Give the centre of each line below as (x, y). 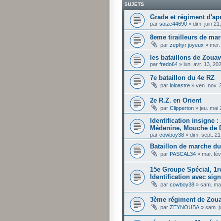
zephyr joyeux (187, 45)
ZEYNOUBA (184, 207)
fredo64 (168, 64)
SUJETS (134, 4)
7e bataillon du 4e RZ (182, 77)
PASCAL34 (183, 154)
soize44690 (173, 23)
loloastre (180, 85)
